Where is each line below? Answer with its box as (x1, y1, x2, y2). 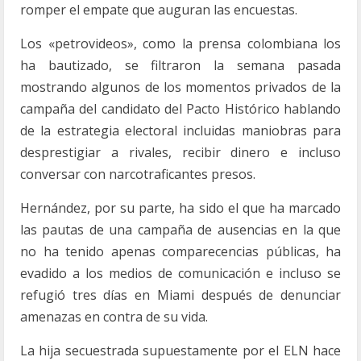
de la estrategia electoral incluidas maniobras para (20, 122, 341, 139)
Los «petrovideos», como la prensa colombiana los (20, 35, 341, 52)
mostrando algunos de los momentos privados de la (20, 78, 341, 96)
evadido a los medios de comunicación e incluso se (20, 264, 341, 282)
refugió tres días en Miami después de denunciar (20, 286, 341, 304)
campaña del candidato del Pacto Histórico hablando (20, 100, 341, 118)
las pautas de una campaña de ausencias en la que (20, 221, 341, 239)
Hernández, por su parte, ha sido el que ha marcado (20, 199, 341, 217)
